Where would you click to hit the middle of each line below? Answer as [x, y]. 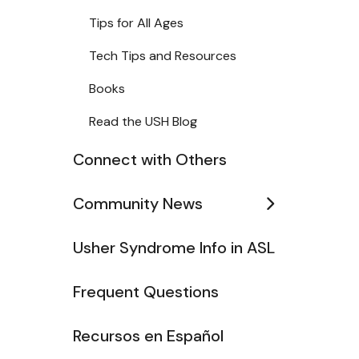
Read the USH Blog [143, 121]
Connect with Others [150, 159]
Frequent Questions [146, 292]
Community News [138, 204]
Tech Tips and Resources [163, 56]
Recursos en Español [148, 336]
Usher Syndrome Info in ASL [174, 248]
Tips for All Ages [136, 23]
